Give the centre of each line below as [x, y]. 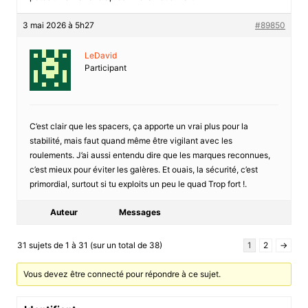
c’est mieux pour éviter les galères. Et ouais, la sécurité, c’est [143, 169]
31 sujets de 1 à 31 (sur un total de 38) [89, 245]
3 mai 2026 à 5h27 [58, 25]
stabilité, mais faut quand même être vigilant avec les [131, 140]
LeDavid [100, 55]
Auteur [64, 212]
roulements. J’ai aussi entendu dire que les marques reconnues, [150, 155]
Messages [140, 212]
